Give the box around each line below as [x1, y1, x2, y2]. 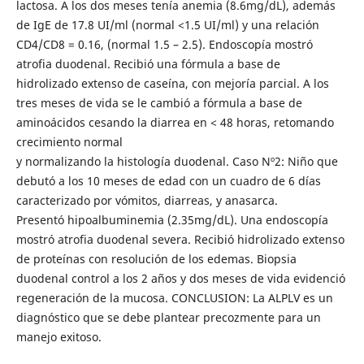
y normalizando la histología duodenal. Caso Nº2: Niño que [15, 153, 338, 169]
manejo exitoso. [15, 328, 102, 344]
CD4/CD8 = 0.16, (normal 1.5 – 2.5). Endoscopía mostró [15, 36, 313, 52]
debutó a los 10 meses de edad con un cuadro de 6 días [15, 172, 321, 188]
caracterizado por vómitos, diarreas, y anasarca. [15, 192, 278, 208]
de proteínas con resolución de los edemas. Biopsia [15, 250, 297, 266]
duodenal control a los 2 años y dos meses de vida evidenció [15, 270, 345, 286]
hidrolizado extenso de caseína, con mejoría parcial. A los [15, 75, 329, 91]
